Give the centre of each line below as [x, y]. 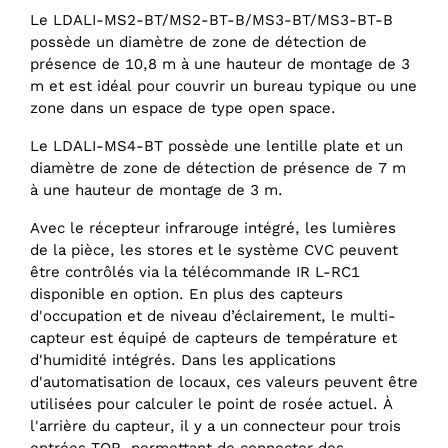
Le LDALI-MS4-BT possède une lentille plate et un [216, 146]
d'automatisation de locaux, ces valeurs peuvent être [224, 382]
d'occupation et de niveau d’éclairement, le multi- [213, 316]
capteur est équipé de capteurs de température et [213, 338]
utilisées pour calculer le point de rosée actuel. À [211, 404]
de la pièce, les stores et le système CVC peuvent [214, 250]
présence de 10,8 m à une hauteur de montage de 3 [220, 64]
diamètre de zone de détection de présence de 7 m [218, 168]
